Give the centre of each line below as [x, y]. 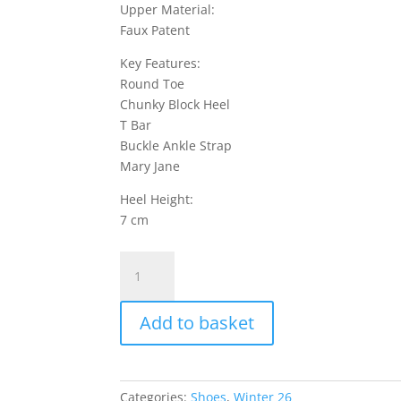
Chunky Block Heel [175, 104]
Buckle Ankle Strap [176, 145]
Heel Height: [157, 199]
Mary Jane [150, 166]
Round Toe [153, 84]
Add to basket [197, 323]
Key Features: [161, 63]
